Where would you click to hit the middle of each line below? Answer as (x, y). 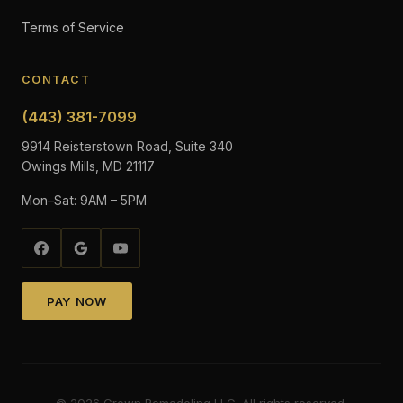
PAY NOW (77, 301)
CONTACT (56, 80)
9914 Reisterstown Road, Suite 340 (127, 146)
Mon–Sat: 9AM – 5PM (84, 200)
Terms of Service (73, 27)
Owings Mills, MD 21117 (88, 166)
